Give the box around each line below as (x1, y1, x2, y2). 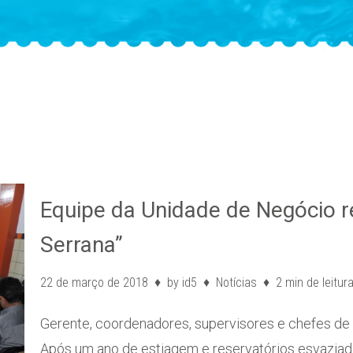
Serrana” (40, 232, 123, 258)
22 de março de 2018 (40, 275, 148, 291)
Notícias (216, 275, 257, 291)
